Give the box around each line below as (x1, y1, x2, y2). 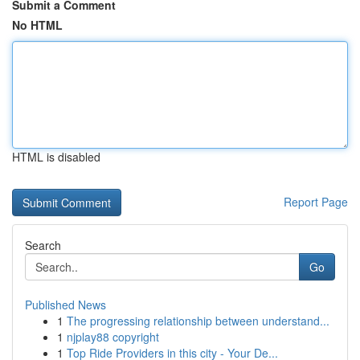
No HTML (12, 17, 63, 33)
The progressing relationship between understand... (67, 313, 329, 329)
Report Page (284, 194, 348, 210)
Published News (25, 297, 106, 313)
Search (25, 237, 61, 253)
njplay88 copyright (67, 329, 159, 345)
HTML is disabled (12, 149, 100, 165)
